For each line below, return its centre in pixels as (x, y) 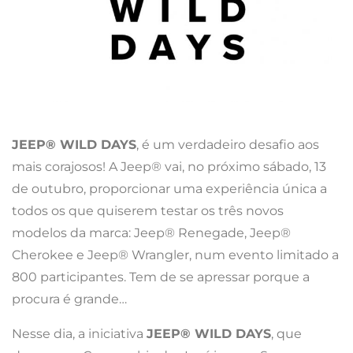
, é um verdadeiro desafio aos (228, 145)
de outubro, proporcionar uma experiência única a (169, 189)
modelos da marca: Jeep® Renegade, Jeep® (151, 233)
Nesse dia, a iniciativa (79, 334)
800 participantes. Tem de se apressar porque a (161, 277)
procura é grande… (69, 299)
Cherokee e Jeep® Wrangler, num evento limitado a (175, 255)
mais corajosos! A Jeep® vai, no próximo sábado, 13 (169, 167)
